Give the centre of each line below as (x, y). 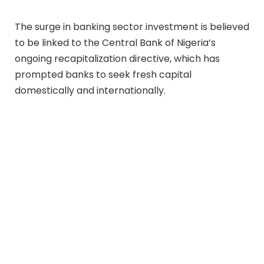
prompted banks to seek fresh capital (103, 74)
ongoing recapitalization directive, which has (117, 58)
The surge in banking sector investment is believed (132, 27)
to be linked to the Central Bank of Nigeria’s (115, 42)
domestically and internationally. (90, 90)
